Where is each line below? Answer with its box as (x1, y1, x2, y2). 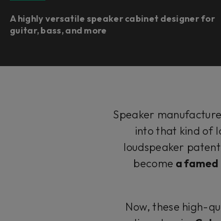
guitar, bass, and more (10, 25, 107, 36)
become (133, 156, 174, 170)
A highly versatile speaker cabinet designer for (10, 13, 216, 24)
